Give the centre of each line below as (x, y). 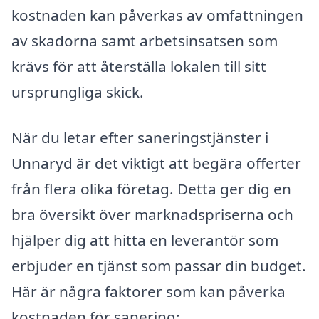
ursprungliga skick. (78, 92)
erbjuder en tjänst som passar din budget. (159, 265)
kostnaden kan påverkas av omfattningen (157, 15)
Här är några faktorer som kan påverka (148, 291)
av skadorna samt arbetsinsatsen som (145, 41)
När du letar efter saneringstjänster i (140, 137)
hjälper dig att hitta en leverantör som (145, 240)
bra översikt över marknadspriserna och (152, 214)
